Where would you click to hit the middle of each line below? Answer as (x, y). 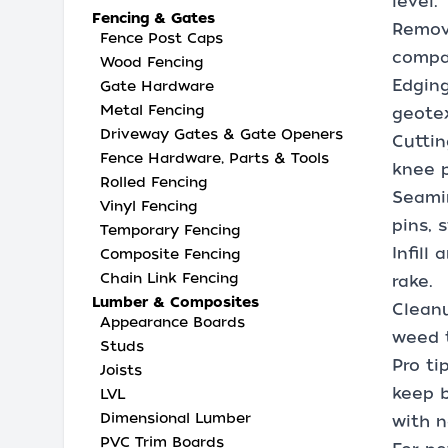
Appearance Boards (172, 322)
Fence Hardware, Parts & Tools (214, 158)
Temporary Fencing (170, 230)
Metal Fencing (152, 110)
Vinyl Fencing (148, 206)
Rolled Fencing (153, 182)
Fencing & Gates (153, 18)
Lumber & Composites (175, 302)
